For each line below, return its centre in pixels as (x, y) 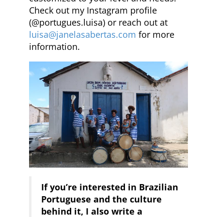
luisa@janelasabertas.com (83, 35)
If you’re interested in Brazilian (110, 187)
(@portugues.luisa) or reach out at (98, 23)
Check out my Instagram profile (93, 10)
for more (155, 35)
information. (54, 47)
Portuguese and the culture (101, 199)
